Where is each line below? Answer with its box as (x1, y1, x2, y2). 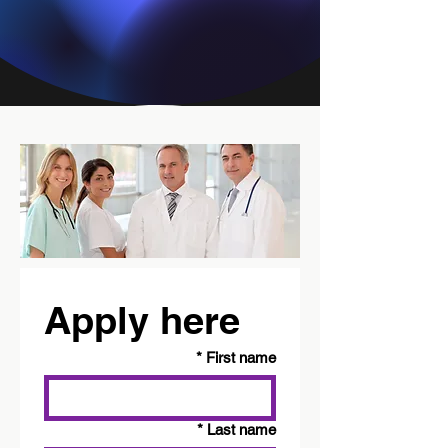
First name (206, 349, 276, 366)
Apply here (44, 297, 240, 343)
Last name (207, 421, 276, 438)
